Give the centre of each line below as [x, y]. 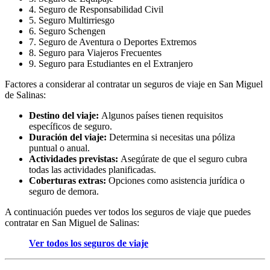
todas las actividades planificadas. [93, 169]
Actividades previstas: [74, 159]
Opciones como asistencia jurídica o [175, 180]
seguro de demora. [64, 191]
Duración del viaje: [68, 137]
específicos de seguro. [71, 126]
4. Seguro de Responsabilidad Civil [96, 9]
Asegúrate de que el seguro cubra [183, 159]
